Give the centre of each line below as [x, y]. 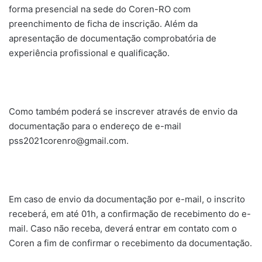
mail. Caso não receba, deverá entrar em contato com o [123, 228]
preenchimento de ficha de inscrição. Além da [103, 23]
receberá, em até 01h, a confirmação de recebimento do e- [130, 213]
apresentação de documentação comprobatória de [113, 38]
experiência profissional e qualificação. [89, 53]
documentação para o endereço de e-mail [95, 126]
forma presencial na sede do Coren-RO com [100, 9]
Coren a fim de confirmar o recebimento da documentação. [130, 243]
